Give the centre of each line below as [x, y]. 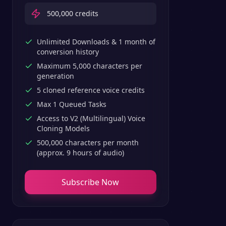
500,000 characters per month [88, 143]
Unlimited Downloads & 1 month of [96, 42]
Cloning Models [63, 128]
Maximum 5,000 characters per [90, 66]
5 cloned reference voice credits [91, 90]
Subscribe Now [91, 182]
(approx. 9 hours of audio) [80, 153]
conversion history [68, 52]
